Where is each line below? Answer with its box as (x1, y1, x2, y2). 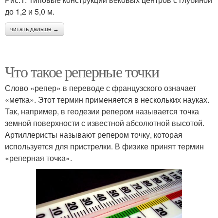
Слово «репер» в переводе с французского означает (5, 82, 196, 94)
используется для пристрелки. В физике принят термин (5, 141, 204, 152)
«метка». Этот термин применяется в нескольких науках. (5, 94, 209, 106)
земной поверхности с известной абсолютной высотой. (5, 117, 204, 129)
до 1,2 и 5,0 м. (5, 6, 54, 18)
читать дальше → (10, 26, 59, 33)
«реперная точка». (5, 152, 72, 164)
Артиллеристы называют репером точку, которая (5, 129, 182, 141)
